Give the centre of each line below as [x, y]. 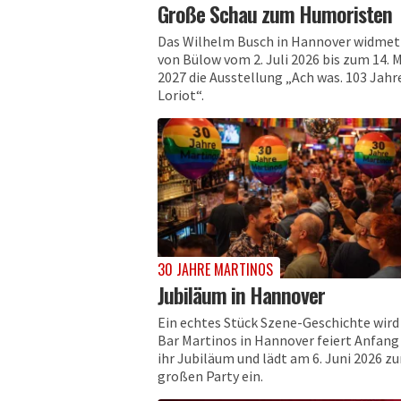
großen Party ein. [210, 375]
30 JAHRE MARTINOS [215, 269]
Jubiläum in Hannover [241, 294]
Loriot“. [181, 94]
